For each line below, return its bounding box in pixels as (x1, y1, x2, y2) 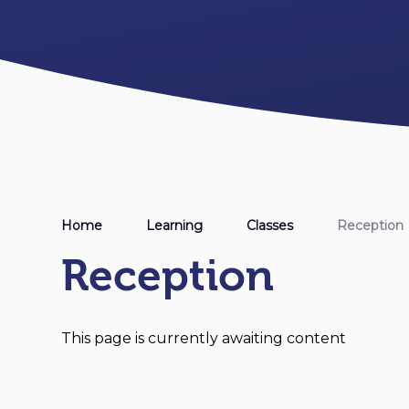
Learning (146, 217, 204, 234)
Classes (246, 217, 294, 234)
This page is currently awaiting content (61, 329, 347, 347)
